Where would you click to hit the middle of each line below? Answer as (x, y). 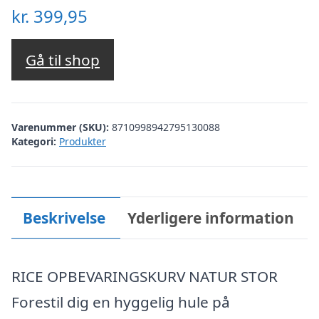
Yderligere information (211, 218)
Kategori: (34, 141)
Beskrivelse (64, 218)
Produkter (83, 141)
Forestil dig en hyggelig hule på (121, 302)
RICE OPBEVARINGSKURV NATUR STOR (145, 276)
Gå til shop (63, 60)
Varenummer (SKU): (62, 127)
